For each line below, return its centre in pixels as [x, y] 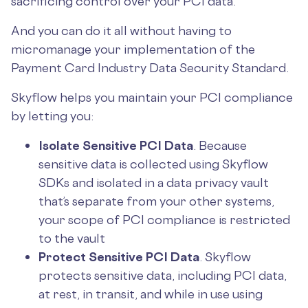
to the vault [72, 238]
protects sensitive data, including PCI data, [163, 275]
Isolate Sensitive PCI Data [116, 145]
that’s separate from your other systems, [156, 201]
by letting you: [54, 115]
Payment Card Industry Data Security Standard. [150, 67]
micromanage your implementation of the [133, 49]
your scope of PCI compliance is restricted [164, 219]
